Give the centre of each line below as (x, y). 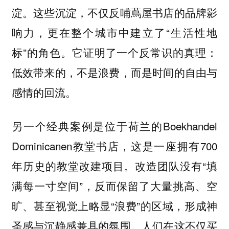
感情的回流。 (44, 92)
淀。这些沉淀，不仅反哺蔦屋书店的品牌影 (114, 12)
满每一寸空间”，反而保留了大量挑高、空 (114, 186)
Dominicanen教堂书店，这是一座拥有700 (114, 146)
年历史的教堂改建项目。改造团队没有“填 (114, 166)
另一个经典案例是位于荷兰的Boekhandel (114, 126)
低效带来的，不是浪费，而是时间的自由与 (114, 72)
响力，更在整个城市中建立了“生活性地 (114, 32)
